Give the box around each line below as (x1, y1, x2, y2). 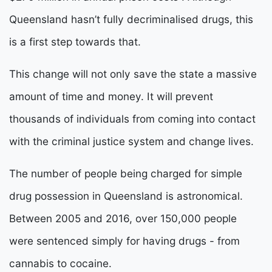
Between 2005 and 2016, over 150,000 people (9, 212, 237, 225)
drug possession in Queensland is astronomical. (9, 189, 243, 203)
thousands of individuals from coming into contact (9, 112, 256, 126)
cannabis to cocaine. (9, 257, 115, 270)
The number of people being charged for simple (9, 167, 242, 180)
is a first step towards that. (9, 35, 141, 49)
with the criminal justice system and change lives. (9, 135, 257, 148)
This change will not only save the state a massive (9, 67, 257, 81)
